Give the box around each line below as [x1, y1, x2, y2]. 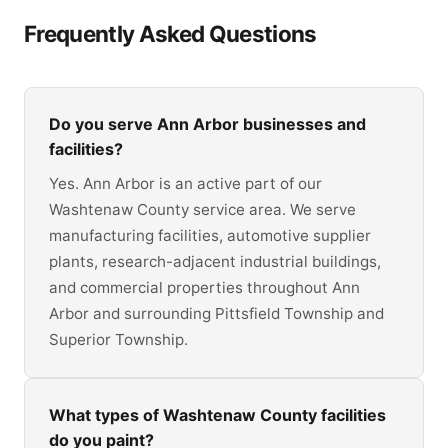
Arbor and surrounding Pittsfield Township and [49, 304, 384, 324]
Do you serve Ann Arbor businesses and [49, 113, 366, 134]
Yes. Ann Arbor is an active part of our [49, 174, 322, 194]
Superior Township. [49, 330, 188, 350]
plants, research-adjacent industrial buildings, [49, 252, 381, 272]
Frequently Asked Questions [24, 19, 317, 47]
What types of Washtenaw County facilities [49, 405, 386, 426]
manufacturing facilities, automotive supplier [49, 226, 371, 246]
